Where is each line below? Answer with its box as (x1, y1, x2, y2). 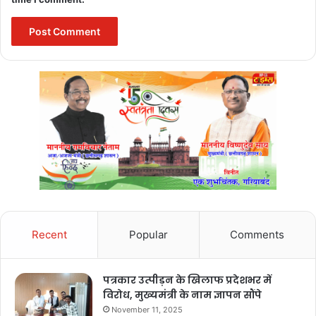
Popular (128, 228, 168, 241)
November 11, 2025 (111, 305, 183, 315)
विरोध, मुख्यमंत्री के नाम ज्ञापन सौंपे (103, 288, 262, 302)
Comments (230, 228, 285, 241)
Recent (31, 228, 67, 241)
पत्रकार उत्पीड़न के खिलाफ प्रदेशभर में (103, 273, 272, 287)
